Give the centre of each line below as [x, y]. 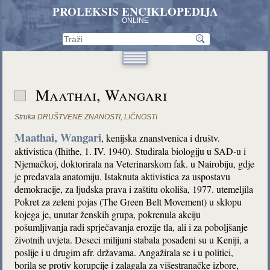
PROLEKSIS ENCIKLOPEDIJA [135, 11]
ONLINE [135, 20]
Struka [25, 117]
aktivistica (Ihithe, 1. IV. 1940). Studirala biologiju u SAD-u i [130, 151]
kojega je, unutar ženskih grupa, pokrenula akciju [108, 214]
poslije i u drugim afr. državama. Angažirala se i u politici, [124, 252]
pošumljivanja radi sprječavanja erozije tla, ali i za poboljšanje [131, 227]
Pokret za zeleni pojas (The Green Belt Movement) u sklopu [128, 202]
